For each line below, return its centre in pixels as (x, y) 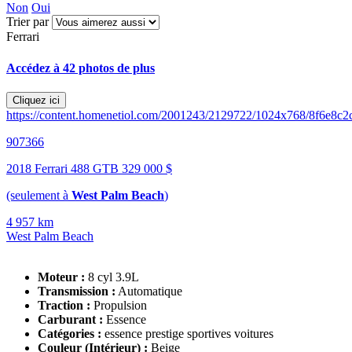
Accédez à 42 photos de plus (81, 68)
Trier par (27, 22)
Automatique (150, 291)
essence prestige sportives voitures (189, 333)
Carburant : (70, 319)
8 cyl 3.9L (114, 277)
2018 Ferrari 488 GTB (64, 168)
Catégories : (70, 333)
